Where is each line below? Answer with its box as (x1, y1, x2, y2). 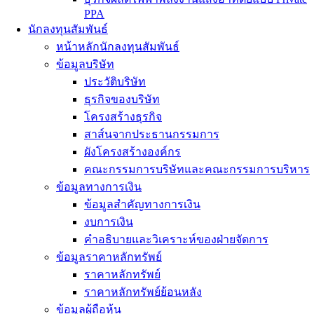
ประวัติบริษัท (84, 76, 146, 88)
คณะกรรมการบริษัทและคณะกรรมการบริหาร (84, 163, 310, 175)
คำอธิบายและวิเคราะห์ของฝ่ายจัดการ (84, 233, 268, 245)
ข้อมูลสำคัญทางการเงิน (84, 198, 200, 210)
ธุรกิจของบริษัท (84, 93, 160, 105)
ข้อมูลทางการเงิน (56, 181, 142, 193)
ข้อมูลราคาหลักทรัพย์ (56, 251, 162, 263)
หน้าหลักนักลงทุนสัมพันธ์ (56, 41, 179, 53)
